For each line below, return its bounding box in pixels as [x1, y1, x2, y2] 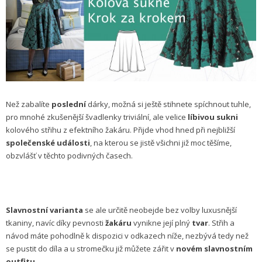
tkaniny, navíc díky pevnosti [6, 218, 105, 229]
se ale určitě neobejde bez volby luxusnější [83, 205, 237, 216]
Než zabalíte [6, 99, 51, 110]
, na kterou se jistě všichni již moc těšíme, [90, 137, 232, 149]
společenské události [6, 137, 90, 149]
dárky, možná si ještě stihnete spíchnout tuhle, [86, 99, 251, 110]
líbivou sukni [188, 112, 238, 123]
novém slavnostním [176, 243, 253, 254]
